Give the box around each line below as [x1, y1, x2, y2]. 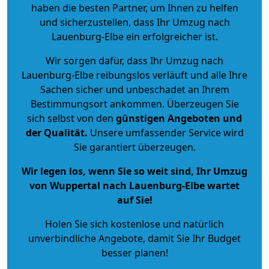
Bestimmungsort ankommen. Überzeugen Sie [30, 97, 239, 110]
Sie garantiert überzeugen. [73, 140, 196, 154]
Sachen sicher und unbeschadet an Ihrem [40, 82, 229, 96]
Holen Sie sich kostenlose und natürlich [45, 217, 224, 231]
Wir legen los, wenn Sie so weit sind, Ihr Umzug [22, 164, 247, 178]
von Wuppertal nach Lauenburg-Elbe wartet [29, 178, 240, 192]
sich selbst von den [27, 111, 113, 125]
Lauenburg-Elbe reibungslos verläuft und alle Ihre [22, 68, 247, 82]
